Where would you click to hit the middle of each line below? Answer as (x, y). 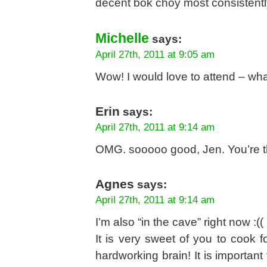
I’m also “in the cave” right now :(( (179, 222)
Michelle (122, 38)
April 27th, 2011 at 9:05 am (155, 54)
